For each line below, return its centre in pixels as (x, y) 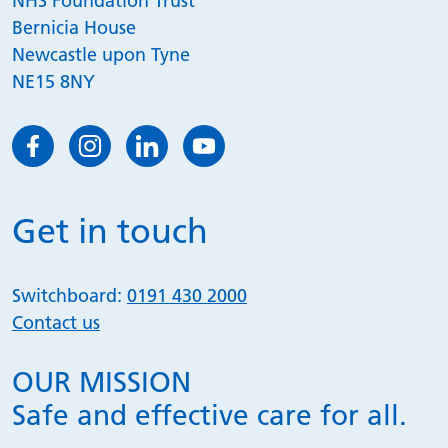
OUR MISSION (101, 381)
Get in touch (110, 231)
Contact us (56, 322)
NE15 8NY (53, 81)
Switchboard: (69, 295)
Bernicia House (74, 27)
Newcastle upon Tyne (101, 54)
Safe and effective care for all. (209, 414)
